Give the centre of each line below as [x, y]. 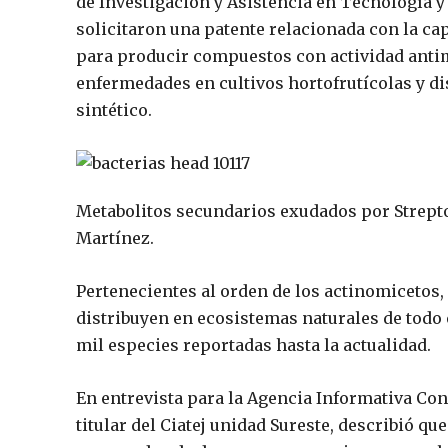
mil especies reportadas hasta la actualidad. [253, 345]
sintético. [116, 110]
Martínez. [115, 238]
